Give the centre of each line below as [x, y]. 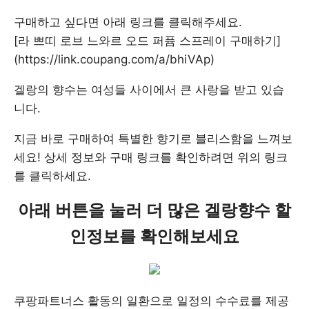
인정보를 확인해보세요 [154, 236]
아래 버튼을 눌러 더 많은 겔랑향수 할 [154, 210]
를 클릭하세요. [52, 176]
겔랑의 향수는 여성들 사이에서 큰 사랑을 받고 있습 [149, 90]
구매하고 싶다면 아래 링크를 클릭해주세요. [128, 22]
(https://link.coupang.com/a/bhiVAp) [114, 59]
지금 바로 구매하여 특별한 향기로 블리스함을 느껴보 [153, 139]
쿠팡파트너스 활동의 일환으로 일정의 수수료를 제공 [151, 301]
